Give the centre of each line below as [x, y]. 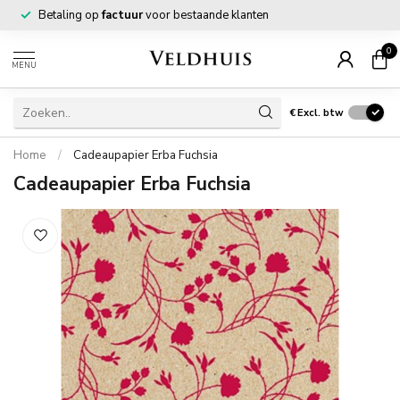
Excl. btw [321, 112]
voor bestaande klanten [206, 15]
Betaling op [70, 15]
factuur [122, 15]
